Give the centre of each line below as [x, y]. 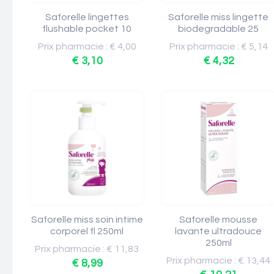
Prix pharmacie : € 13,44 [219, 261]
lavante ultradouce [219, 231]
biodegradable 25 [219, 29]
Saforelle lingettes [87, 17]
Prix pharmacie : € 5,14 [219, 46]
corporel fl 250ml [87, 231]
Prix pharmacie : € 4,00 [87, 46]
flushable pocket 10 [87, 29]
